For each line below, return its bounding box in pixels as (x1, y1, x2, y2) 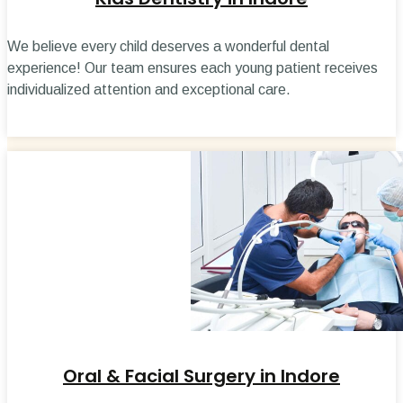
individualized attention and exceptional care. (7, 82, 291, 98)
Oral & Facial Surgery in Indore (63, 363, 340, 390)
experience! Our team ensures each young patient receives (7, 60, 378, 76)
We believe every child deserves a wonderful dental (7, 39, 329, 55)
